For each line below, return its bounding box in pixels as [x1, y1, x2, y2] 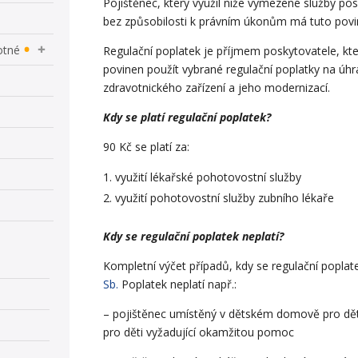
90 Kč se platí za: [103, 138, 190, 154]
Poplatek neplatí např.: [118, 276, 237, 292]
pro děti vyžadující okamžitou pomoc [103, 324, 295, 340]
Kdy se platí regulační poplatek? [103, 109, 272, 125]
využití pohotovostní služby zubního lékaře [115, 189, 335, 205]
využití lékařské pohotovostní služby [115, 169, 302, 185]
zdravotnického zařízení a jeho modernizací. [103, 79, 331, 95]
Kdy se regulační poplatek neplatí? [103, 228, 284, 244]
